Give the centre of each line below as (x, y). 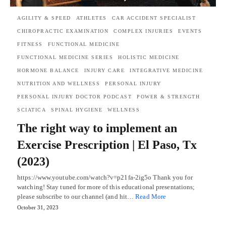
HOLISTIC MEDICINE (149, 58)
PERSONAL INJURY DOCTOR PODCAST (74, 97)
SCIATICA (32, 110)
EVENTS (190, 31)
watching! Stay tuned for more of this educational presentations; (106, 187)
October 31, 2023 (38, 208)
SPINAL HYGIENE (77, 110)
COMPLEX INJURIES (143, 31)
